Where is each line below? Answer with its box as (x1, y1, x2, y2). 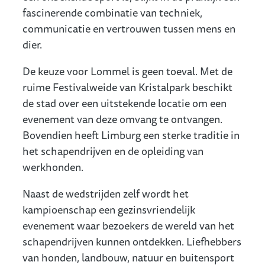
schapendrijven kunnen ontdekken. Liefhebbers (22, 232, 241, 250)
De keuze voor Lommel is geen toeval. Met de (22, 62, 232, 79)
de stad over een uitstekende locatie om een (22, 94, 227, 111)
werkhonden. (22, 158, 83, 175)
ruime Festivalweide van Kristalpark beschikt (22, 78, 232, 95)
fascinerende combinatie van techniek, (22, 4, 202, 21)
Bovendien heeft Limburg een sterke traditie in (22, 126, 240, 143)
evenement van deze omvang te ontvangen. (22, 110, 222, 127)
